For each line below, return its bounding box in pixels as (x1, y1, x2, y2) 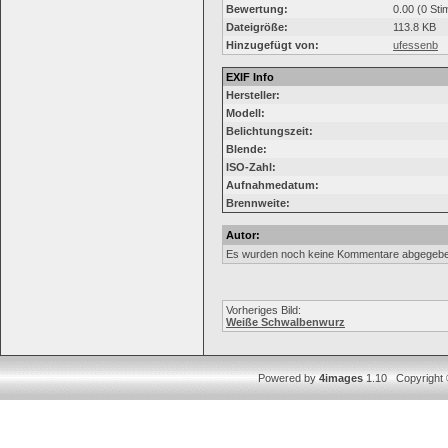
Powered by (258, 372, 319, 384)
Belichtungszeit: (226, 125, 313, 137)
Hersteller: (226, 89, 280, 101)
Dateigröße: (226, 21, 288, 33)
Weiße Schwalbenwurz (226, 316, 345, 328)
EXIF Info (226, 71, 274, 83)
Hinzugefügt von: (226, 39, 319, 51)
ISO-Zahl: (226, 161, 276, 173)
